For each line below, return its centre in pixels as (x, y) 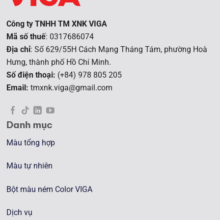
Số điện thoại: (31, 75)
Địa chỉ (19, 49)
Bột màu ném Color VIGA (50, 189)
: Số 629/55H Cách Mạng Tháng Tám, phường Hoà (119, 49)
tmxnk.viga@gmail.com (71, 87)
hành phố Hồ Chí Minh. (71, 62)
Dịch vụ (20, 213)
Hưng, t (19, 62)
